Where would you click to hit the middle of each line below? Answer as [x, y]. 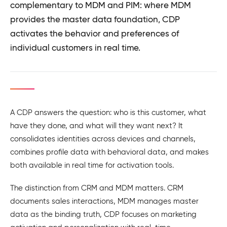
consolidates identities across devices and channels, [103, 139]
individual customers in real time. [75, 48]
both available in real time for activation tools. [92, 165]
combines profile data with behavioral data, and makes [109, 152]
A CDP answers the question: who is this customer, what [108, 112]
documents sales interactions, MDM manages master [104, 201]
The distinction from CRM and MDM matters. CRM [97, 188]
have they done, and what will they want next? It [97, 126]
